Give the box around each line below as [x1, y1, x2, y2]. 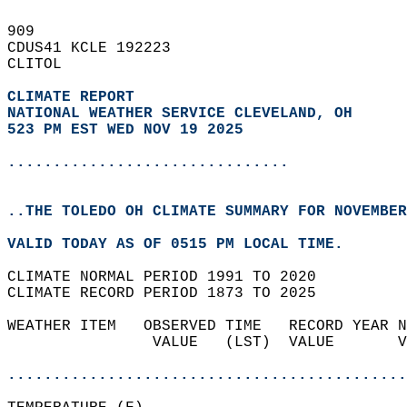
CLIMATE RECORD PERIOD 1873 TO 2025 [7, 285, 334, 302]
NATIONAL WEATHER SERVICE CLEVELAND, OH [7, 105, 352, 122]
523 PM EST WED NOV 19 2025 [7, 122, 243, 138]
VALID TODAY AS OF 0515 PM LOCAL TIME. [7, 236, 362, 253]
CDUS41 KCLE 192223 [7, 40, 189, 56]
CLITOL [7, 56, 80, 73]
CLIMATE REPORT [7, 89, 144, 105]
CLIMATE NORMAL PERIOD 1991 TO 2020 [7, 269, 334, 285]
